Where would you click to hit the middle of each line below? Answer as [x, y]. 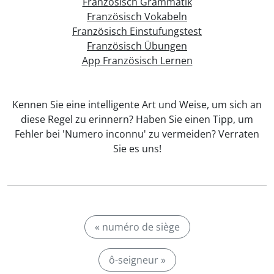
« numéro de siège [137, 227]
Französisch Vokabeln [137, 17]
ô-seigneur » [137, 260]
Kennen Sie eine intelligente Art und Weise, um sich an [137, 105]
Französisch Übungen [137, 46]
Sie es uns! [137, 149]
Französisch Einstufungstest [137, 31]
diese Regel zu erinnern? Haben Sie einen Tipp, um [137, 119]
